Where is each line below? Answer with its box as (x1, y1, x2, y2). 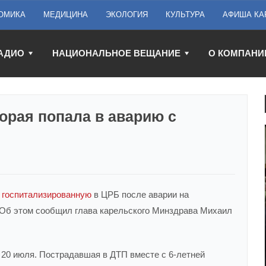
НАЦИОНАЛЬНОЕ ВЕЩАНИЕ (52, 48, 180, 58)
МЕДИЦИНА (43, 10, 88, 19)
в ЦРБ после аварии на (91, 189, 189, 199)
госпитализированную (2, 189, 91, 199)
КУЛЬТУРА (166, 10, 205, 19)
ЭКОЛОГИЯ (106, 10, 148, 19)
